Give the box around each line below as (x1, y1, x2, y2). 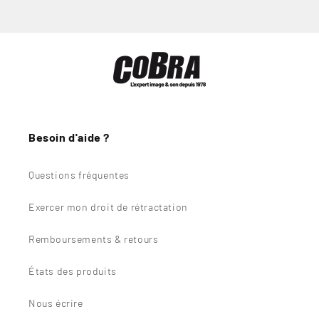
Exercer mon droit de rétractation (28, 201, 188, 214)
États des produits (28, 265, 117, 278)
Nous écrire (28, 297, 83, 310)
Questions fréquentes (28, 169, 130, 182)
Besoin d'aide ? (28, 130, 110, 145)
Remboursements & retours (28, 233, 159, 246)
